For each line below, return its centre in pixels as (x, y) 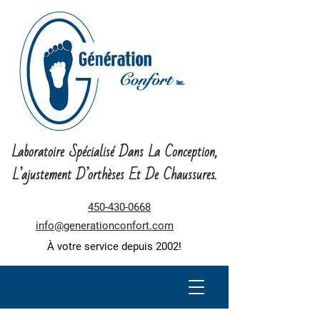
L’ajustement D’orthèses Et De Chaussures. (114, 175)
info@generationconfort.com (105, 226)
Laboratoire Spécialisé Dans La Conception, (114, 152)
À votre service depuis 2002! (114, 246)
